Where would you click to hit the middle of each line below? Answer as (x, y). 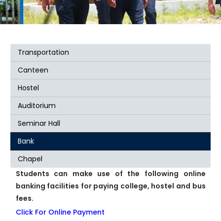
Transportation (43, 52)
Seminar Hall (39, 123)
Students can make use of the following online (110, 174)
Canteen (33, 70)
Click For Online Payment (60, 212)
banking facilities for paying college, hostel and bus (110, 186)
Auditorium (37, 106)
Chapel (30, 159)
